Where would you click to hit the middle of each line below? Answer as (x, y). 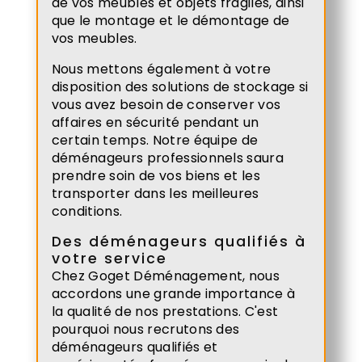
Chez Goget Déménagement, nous (166, 276)
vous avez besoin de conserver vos (166, 104)
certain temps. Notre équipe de (155, 140)
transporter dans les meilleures (155, 193)
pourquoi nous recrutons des (145, 329)
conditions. (87, 211)
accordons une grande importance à (173, 293)
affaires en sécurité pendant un (155, 122)
